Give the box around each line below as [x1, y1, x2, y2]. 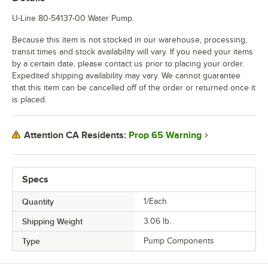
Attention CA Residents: [24, 130, 126, 141]
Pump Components [144, 236, 214, 245]
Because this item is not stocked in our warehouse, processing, [12, 35, 247, 44]
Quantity [22, 196, 54, 206]
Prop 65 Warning [129, 129, 202, 141]
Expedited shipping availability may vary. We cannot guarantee [12, 71, 240, 80]
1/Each [144, 196, 167, 206]
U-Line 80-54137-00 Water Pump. [12, 13, 134, 23]
